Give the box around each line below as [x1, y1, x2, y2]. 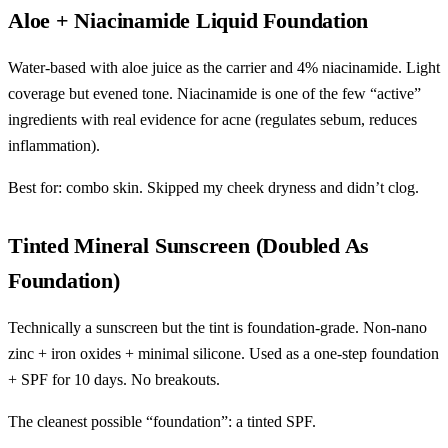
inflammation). [8, 137, 100, 155]
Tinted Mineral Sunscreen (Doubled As [8, 234, 370, 259]
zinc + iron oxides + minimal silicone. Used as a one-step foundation [8, 345, 439, 363]
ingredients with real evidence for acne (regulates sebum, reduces [8, 111, 417, 129]
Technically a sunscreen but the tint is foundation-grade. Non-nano [8, 319, 427, 337]
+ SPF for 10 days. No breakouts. [8, 371, 220, 389]
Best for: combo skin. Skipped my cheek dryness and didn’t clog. [8, 179, 419, 197]
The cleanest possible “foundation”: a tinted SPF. [8, 413, 316, 431]
